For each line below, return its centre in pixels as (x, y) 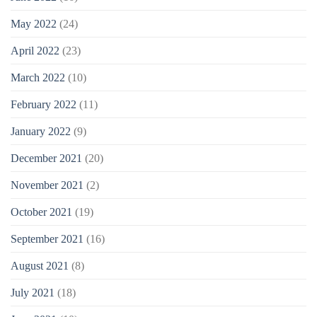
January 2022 (41, 132)
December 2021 (46, 158)
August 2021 (40, 266)
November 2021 (47, 185)
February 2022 (44, 105)
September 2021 (47, 239)
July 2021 (33, 293)
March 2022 (38, 78)
